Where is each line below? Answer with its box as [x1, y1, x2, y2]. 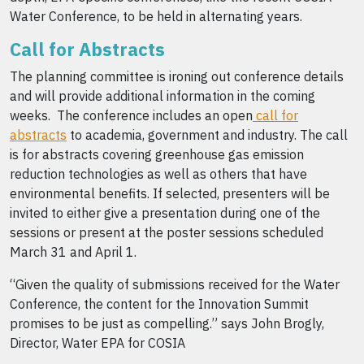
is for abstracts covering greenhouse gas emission [10, 146, 304, 162]
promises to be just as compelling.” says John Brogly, [10, 315, 324, 331]
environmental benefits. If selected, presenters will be [10, 185, 330, 201]
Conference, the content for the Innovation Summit [10, 296, 309, 312]
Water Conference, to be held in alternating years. [10, 8, 302, 24]
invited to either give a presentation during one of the [10, 205, 320, 221]
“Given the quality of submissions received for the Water [10, 276, 340, 292]
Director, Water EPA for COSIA [10, 335, 185, 351]
